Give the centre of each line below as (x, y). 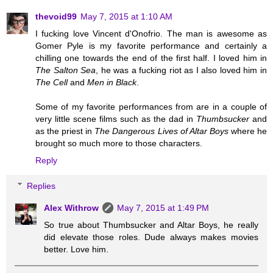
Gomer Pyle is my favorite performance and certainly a (151, 45)
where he (248, 131)
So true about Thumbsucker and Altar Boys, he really (151, 225)
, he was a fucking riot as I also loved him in (182, 70)
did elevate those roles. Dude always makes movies (151, 237)
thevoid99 (56, 16)
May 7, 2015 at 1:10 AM (126, 16)
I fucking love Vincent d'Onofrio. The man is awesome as (151, 33)
